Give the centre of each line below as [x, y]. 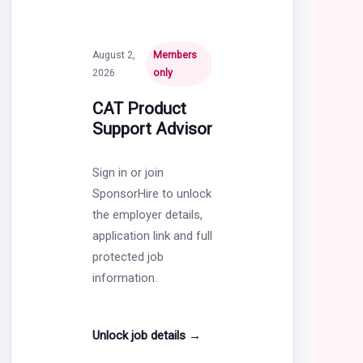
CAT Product [139, 108]
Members [175, 55]
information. [124, 278]
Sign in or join [128, 172]
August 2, [113, 55]
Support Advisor [152, 128]
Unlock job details [140, 335]
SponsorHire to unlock [152, 193]
